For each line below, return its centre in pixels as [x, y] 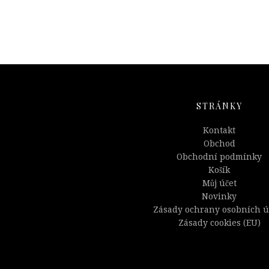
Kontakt [219, 131]
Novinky [219, 197]
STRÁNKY [219, 106]
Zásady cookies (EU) [219, 223]
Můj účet [219, 183]
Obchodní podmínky [219, 157]
